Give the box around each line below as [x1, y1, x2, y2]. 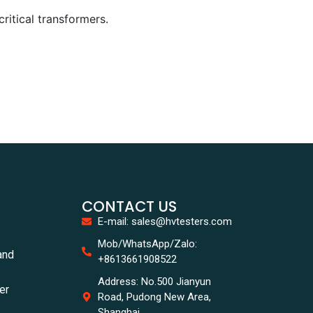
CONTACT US [82, 196, 177, 217]
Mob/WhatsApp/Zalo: [97, 238, 197, 250]
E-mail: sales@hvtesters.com [97, 215, 232, 228]
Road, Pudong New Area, [97, 291, 211, 303]
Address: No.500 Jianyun [97, 275, 211, 288]
